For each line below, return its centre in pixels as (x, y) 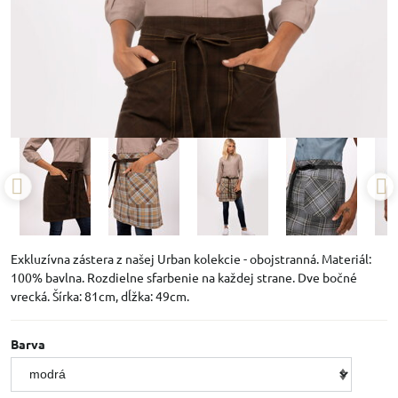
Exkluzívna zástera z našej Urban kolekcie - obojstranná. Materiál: (191, 259)
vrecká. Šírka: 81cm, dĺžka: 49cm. (100, 296)
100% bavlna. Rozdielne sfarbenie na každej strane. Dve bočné (184, 277)
